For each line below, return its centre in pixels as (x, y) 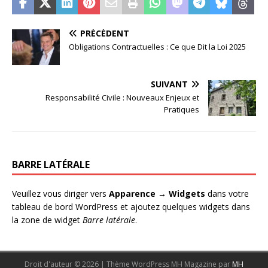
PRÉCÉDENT (105, 33)
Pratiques (182, 110)
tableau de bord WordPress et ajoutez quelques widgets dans (131, 207)
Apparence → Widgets (157, 194)
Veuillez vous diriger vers (60, 194)
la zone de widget (47, 220)
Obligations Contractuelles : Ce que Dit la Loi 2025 (157, 47)
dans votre (227, 194)
